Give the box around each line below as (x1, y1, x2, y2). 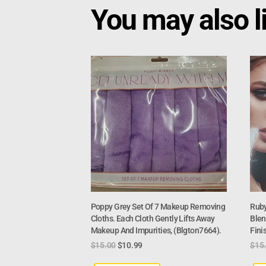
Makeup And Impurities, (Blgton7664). (90, 225, 221, 235)
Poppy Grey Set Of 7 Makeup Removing (90, 201, 226, 211)
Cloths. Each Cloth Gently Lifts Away (90, 213, 215, 223)
